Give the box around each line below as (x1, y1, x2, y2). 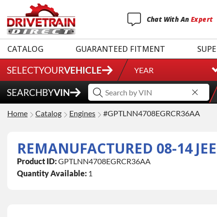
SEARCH (7, 87, 42, 98)
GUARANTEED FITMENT (76, 44, 165, 54)
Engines (69, 108, 95, 118)
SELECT (7, 64, 39, 76)
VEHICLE (64, 64, 102, 76)
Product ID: (17, 156, 57, 166)
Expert (190, 15, 213, 24)
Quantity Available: (17, 169, 87, 178)
